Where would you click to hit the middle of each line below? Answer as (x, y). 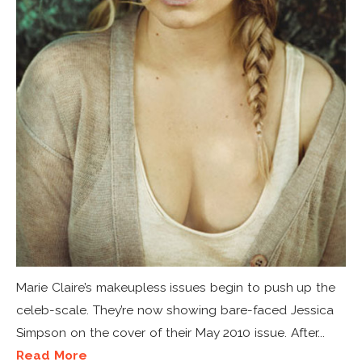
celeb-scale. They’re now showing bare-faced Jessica (175, 310)
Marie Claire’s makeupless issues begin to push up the (176, 288)
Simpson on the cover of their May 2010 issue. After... (171, 333)
